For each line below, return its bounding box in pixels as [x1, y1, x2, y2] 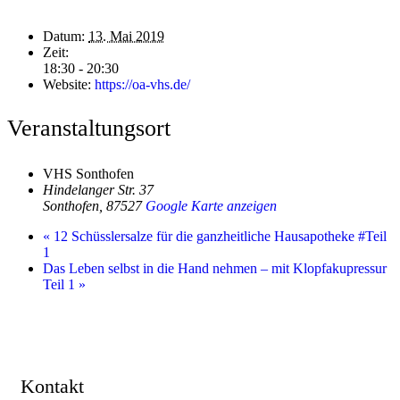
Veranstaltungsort [7, 114, 171, 141]
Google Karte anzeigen [146, 197, 277, 213]
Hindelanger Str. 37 [43, 181, 154, 197]
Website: [43, 77, 91, 93]
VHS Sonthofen [43, 165, 134, 181]
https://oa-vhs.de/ [95, 77, 190, 93]
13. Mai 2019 [88, 29, 164, 45]
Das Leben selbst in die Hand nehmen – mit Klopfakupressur [43, 260, 387, 276]
